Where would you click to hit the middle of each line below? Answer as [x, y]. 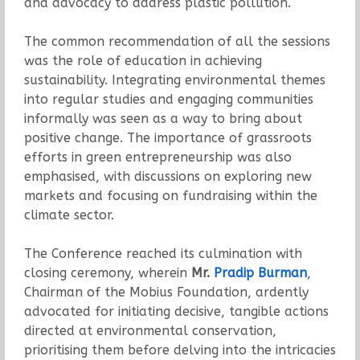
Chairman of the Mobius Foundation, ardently [166, 292]
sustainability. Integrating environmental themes [174, 80]
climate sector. [69, 215]
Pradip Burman [260, 272]
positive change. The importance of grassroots [168, 137]
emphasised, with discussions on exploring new [168, 176]
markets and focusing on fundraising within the [170, 195]
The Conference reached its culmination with [163, 253]
